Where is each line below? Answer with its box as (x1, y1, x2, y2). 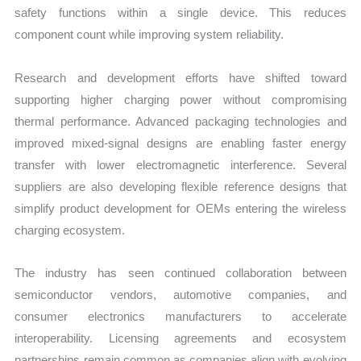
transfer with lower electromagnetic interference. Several (15, 157, 346, 172)
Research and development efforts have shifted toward (15, 70, 346, 85)
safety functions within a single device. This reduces (15, 6, 346, 20)
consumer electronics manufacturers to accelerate (15, 309, 346, 323)
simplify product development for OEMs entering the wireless (15, 201, 346, 215)
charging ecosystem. (15, 222, 126, 237)
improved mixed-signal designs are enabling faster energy (15, 135, 346, 150)
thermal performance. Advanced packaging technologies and (15, 114, 346, 128)
